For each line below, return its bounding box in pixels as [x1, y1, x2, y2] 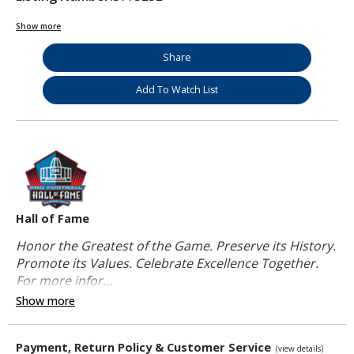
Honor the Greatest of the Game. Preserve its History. [16, 237, 336, 255]
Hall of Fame [16, 211, 89, 227]
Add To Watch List [136, 83, 218, 97]
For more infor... [16, 272, 112, 290]
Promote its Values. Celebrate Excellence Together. [16, 254, 322, 273]
